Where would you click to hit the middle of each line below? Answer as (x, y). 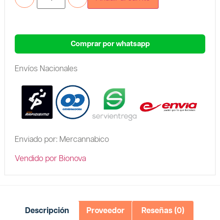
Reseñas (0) (163, 211)
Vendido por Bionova (50, 159)
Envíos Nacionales (46, 69)
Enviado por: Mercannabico (62, 140)
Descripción (47, 211)
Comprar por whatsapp (110, 44)
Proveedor (105, 211)
